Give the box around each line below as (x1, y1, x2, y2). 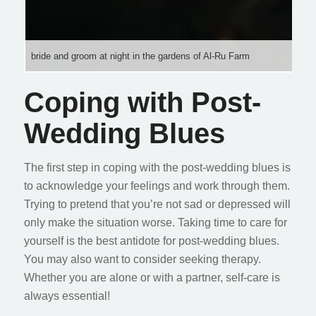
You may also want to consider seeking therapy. (23, 253, 261, 265)
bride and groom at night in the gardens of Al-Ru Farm (30, 50, 250, 61)
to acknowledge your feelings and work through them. (23, 179, 290, 192)
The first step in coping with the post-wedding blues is (23, 161, 291, 174)
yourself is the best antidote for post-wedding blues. (23, 234, 279, 247)
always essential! (23, 289, 110, 302)
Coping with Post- (23, 86, 261, 118)
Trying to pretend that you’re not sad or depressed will (23, 197, 291, 210)
